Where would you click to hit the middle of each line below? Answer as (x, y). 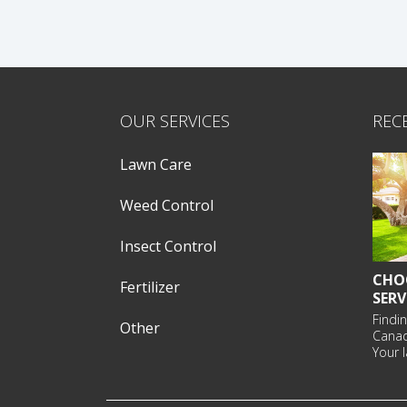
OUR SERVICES (175, 121)
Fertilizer (150, 288)
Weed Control (167, 206)
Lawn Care (156, 165)
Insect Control (168, 247)
